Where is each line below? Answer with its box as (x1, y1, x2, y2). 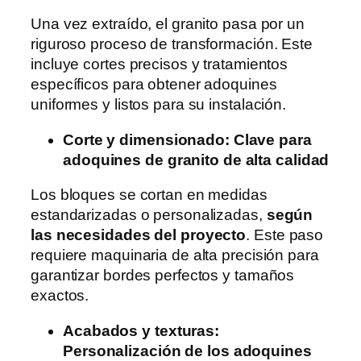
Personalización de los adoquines (63, 342, 312, 359)
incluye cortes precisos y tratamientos (31, 56, 288, 73)
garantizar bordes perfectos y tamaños (31, 267, 295, 284)
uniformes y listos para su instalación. (31, 96, 287, 114)
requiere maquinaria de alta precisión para (31, 247, 319, 264)
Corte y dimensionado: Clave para (63, 131, 312, 148)
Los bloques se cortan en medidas (31, 186, 268, 204)
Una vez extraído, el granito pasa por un (31, 15, 305, 33)
